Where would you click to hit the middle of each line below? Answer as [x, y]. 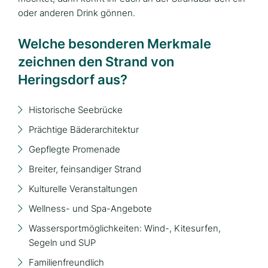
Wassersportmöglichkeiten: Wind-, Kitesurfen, [125, 228]
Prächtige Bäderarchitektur [84, 130]
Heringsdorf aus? [73, 80]
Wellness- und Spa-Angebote [90, 208]
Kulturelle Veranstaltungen [83, 189]
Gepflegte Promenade [74, 149]
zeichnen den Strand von [96, 62]
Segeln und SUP [62, 243]
